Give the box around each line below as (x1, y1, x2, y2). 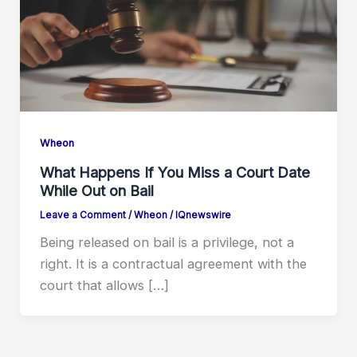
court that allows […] (39, 277, 169, 293)
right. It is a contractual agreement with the (39, 255, 307, 272)
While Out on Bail (39, 181, 154, 199)
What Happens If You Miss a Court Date (39, 163, 310, 181)
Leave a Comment (39, 209, 126, 221)
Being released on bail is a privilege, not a (39, 233, 294, 250)
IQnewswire (175, 209, 231, 221)
